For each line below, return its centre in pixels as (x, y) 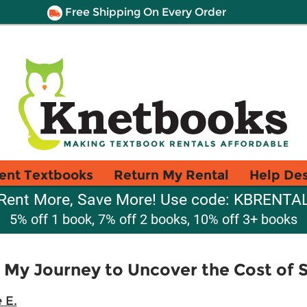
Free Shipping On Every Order (144, 12)
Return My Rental (171, 175)
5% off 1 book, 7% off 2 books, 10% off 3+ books (153, 219)
